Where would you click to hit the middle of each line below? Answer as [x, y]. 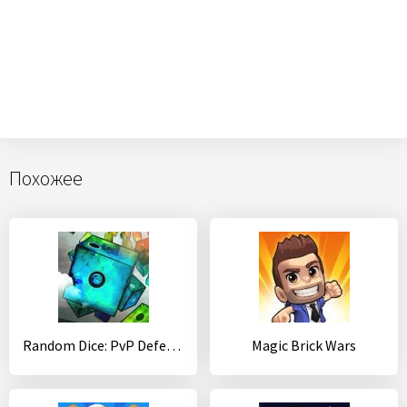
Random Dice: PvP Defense [174, 345]
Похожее [46, 178]
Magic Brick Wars [304, 345]
